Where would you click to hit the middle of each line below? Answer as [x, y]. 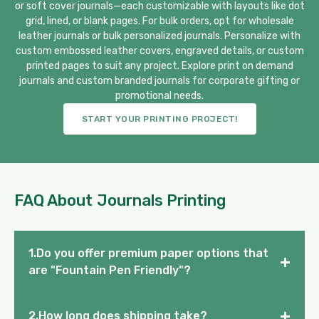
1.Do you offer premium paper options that [148, 253]
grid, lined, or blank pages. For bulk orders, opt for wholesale [159, 21]
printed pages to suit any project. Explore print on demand [159, 66]
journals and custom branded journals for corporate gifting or [159, 80]
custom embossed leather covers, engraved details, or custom [159, 51]
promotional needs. [159, 95]
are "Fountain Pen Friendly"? [110, 270]
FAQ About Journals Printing [120, 200]
